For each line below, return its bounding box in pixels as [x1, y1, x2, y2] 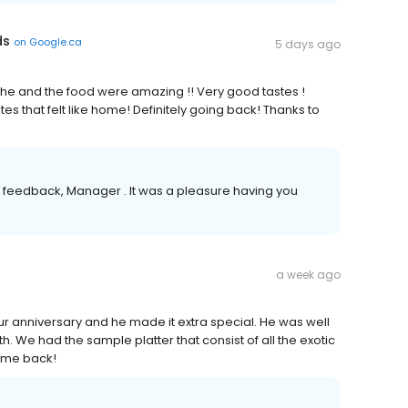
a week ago [276, 267, 341, 282]
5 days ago [275, 36, 341, 52]
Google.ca [29, 34, 82, 49]
